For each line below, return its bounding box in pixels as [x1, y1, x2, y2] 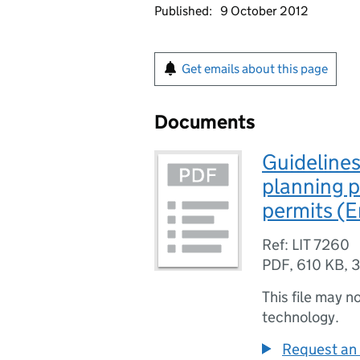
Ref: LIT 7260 [262, 235, 350, 254]
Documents [154, 110, 256, 133]
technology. [262, 308, 339, 326]
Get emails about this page [182, 61, 328, 76]
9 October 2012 [220, 3, 309, 18]
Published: [154, 3, 212, 18]
